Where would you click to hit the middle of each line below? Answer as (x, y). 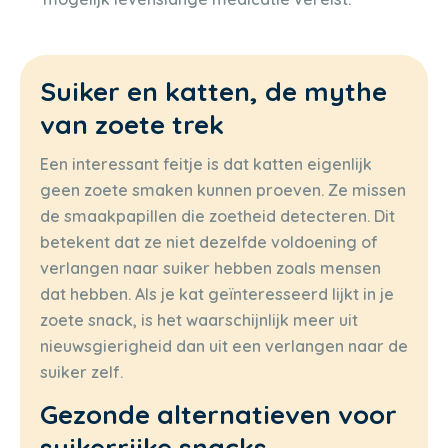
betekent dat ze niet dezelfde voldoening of (209, 241)
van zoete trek (132, 124)
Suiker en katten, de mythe (213, 91)
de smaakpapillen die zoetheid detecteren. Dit (217, 215)
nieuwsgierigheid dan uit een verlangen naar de (224, 345)
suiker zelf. (81, 371)
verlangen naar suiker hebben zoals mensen (210, 267)
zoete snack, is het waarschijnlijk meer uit (199, 319)
